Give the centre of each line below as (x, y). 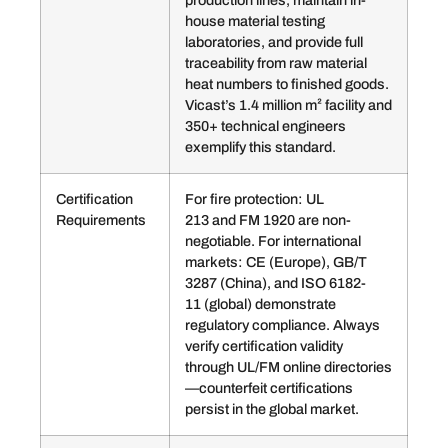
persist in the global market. (272, 409)
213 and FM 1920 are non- (268, 220)
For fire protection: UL (254, 199)
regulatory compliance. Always (282, 325)
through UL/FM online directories (288, 367)
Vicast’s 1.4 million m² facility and (288, 105)
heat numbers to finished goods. (287, 84)
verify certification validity (264, 346)
